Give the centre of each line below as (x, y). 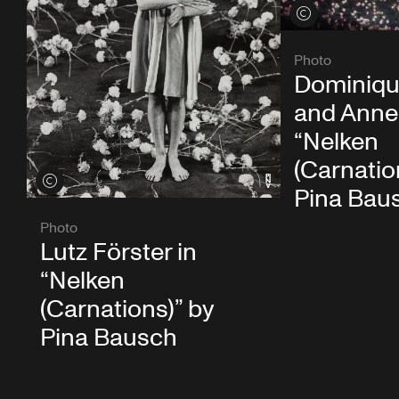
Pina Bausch (109, 338)
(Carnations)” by (127, 310)
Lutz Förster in (118, 253)
